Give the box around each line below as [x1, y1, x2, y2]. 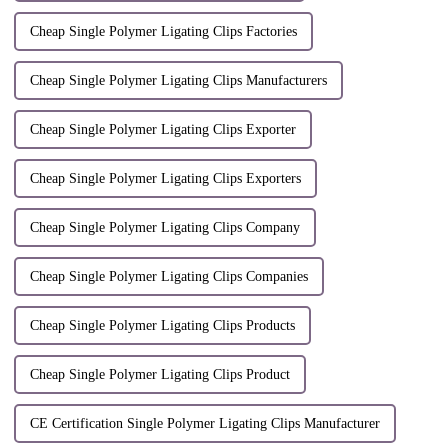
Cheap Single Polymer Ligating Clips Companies [29, 269, 308, 285]
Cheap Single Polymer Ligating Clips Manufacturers [29, 73, 327, 89]
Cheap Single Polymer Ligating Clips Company [29, 220, 300, 236]
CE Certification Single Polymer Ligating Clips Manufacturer [29, 416, 380, 432]
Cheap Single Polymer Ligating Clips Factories [29, 24, 297, 40]
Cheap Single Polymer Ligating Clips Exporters [29, 171, 301, 187]
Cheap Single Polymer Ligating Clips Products [29, 318, 295, 334]
